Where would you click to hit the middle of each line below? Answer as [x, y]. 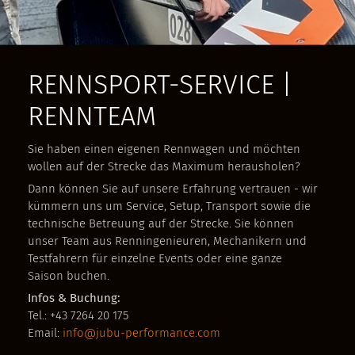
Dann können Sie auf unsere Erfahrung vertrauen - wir [173, 189]
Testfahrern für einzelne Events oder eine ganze [155, 258]
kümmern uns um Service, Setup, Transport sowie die [169, 206]
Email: [45, 333]
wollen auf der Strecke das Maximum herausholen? [166, 166]
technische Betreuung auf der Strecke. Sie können [161, 223]
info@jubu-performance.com [141, 333]
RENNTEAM [92, 116]
